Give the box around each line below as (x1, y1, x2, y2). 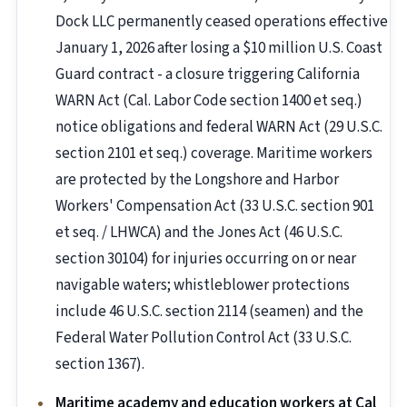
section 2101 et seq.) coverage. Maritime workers (55, 143, 372, 165)
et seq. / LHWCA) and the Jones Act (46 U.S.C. (55, 222, 342, 244)
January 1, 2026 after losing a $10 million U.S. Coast (55, 37, 382, 60)
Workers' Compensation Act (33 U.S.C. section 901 (55, 195, 374, 218)
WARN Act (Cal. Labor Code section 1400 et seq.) (55, 90, 362, 113)
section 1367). (55, 353, 144, 376)
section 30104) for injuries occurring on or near (55, 248, 356, 271)
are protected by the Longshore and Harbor (55, 169, 339, 192)
